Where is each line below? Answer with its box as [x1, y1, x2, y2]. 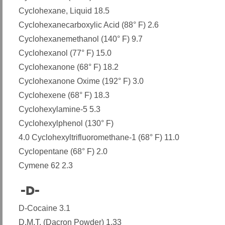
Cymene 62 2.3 [19, 161, 73, 170]
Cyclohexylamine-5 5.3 [19, 105, 100, 114]
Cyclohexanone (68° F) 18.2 [19, 63, 119, 72]
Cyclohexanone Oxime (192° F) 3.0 [19, 77, 144, 86]
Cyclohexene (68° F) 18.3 [19, 91, 109, 100]
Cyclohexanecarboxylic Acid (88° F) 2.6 [19, 21, 159, 30]
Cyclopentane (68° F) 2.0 [19, 147, 107, 156]
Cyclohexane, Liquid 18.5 [19, 7, 109, 16]
